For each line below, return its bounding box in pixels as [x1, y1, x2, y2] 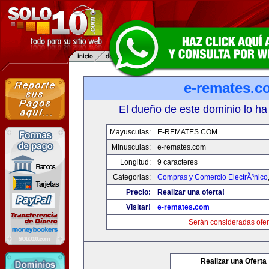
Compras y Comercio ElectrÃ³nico [157, 173, 268, 181]
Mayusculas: [109, 128, 151, 136]
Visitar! [125, 203, 151, 211]
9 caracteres [157, 158, 198, 166]
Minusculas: [111, 143, 151, 151]
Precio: [125, 188, 151, 196]
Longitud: [119, 158, 151, 166]
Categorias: [112, 173, 151, 181]
